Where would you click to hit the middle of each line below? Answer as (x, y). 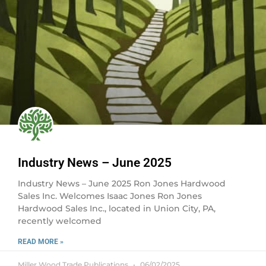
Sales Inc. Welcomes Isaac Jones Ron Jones (110, 196)
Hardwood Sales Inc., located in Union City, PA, (117, 208)
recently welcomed (60, 221)
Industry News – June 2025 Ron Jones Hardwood (122, 183)
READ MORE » (41, 242)
